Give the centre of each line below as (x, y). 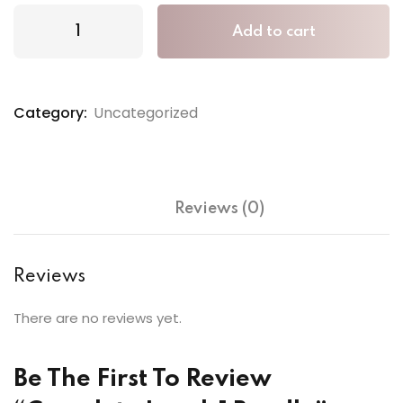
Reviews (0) (219, 209)
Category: (50, 113)
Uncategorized (146, 113)
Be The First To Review (143, 379)
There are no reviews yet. (98, 318)
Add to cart (273, 32)
